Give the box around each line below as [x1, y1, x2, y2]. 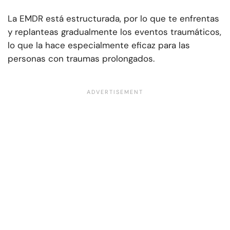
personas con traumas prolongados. [8, 53, 155, 65]
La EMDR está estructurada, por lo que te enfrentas [8, 13, 219, 25]
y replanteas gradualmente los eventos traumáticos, [8, 26, 221, 38]
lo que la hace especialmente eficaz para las [8, 40, 190, 51]
